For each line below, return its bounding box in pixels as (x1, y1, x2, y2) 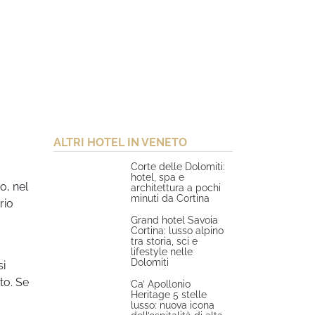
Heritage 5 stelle (131, 288, 207, 300)
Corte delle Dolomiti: (131, 160, 226, 172)
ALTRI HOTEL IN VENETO (53, 136, 187, 149)
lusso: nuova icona (131, 299, 215, 311)
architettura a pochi (131, 181, 221, 193)
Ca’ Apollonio (131, 278, 191, 290)
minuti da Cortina (131, 192, 210, 204)
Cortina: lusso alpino (131, 224, 224, 236)
